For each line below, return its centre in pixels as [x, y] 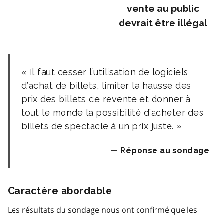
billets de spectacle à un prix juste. [98, 126]
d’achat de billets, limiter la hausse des [106, 85]
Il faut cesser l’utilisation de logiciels [109, 72]
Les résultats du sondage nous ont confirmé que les [102, 209]
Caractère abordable [60, 191]
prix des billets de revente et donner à [106, 99]
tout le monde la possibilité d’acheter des [113, 112]
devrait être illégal [163, 23]
